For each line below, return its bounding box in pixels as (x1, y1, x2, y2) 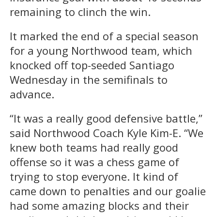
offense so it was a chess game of (10, 155, 179, 170)
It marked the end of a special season (10, 29, 199, 44)
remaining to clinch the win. (10, 4, 151, 19)
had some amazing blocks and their (10, 198, 189, 213)
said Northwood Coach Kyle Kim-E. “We (10, 125, 203, 140)
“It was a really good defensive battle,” (10, 111, 202, 126)
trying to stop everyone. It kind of (10, 169, 178, 184)
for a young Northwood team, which (10, 43, 192, 58)
